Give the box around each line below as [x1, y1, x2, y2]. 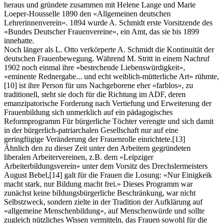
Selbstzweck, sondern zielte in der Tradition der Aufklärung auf [4, 198, 203, 207]
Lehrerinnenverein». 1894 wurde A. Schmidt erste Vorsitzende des [4, 18, 213, 27]
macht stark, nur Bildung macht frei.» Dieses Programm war [4, 180, 193, 189]
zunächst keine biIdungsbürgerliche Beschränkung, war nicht [4, 189, 196, 198]
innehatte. [4, 36, 34, 45]
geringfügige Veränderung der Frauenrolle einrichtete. [4, 135, 172, 144]
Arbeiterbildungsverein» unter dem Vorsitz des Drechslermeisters [4, 162, 208, 171]
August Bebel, [4, 171, 49, 180]
